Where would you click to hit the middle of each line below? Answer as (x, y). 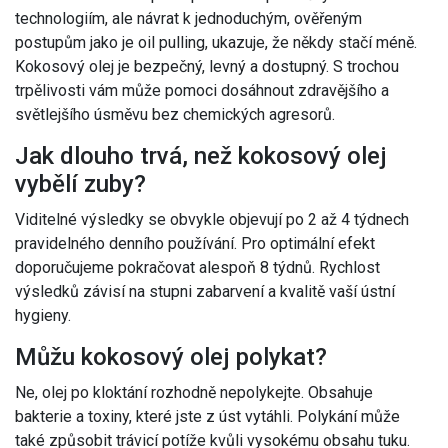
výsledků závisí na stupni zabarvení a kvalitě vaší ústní (205, 292)
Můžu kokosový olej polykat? (171, 357)
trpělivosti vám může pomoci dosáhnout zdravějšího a (202, 91)
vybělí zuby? (80, 184)
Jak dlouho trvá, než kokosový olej (201, 156)
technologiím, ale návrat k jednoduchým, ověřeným (188, 19)
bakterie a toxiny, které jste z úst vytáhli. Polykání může (207, 417)
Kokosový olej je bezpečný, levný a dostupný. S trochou (207, 67)
